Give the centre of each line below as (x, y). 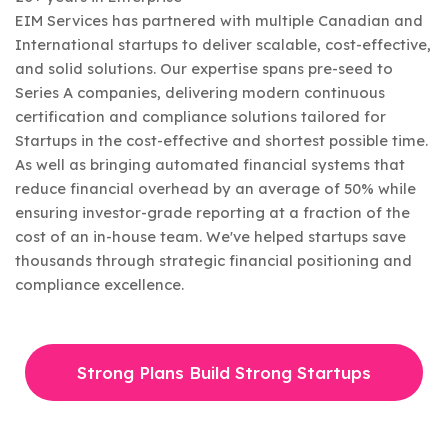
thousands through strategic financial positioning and (213, 261)
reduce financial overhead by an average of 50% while (215, 189)
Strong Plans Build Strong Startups (224, 373)
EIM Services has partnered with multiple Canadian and (219, 21)
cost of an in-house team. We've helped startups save (210, 237)
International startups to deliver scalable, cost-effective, (223, 45)
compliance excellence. (99, 285)
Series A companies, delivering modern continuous (200, 93)
